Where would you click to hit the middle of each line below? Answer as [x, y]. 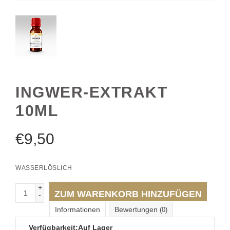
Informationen [78, 209]
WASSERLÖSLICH [44, 168]
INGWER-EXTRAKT [91, 92]
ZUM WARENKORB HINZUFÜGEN [128, 194]
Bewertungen [137, 209]
